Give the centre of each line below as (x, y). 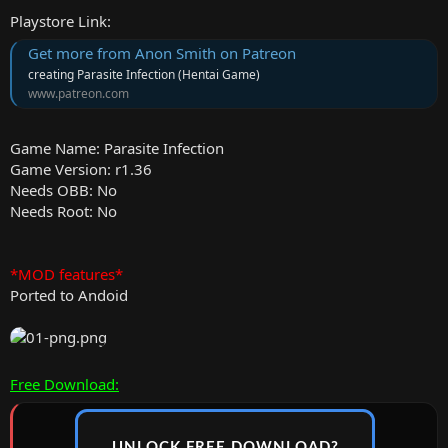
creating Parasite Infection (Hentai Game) (144, 75)
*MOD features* (66, 273)
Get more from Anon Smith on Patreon (162, 53)
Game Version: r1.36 (81, 168)
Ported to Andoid (69, 294)
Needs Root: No (63, 210)
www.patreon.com (78, 94)
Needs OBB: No (63, 189)
